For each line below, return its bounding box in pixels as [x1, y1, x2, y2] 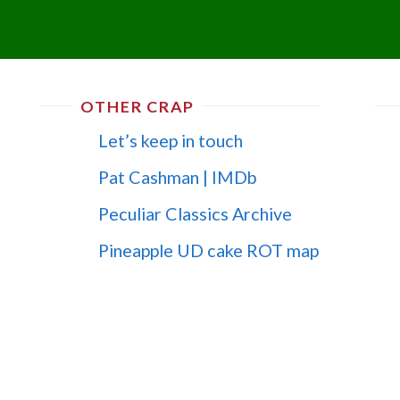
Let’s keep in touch [98, 129, 244, 152]
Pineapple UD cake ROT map [98, 238, 320, 261]
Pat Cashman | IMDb [98, 165, 258, 187]
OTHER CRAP [80, 96, 196, 117]
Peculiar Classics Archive [98, 202, 293, 224]
